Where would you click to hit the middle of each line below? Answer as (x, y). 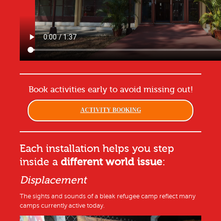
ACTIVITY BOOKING (110, 110)
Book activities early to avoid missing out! (110, 90)
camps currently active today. (62, 206)
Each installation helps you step (97, 149)
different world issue (111, 162)
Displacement (53, 180)
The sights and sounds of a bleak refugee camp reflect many (108, 197)
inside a (40, 162)
